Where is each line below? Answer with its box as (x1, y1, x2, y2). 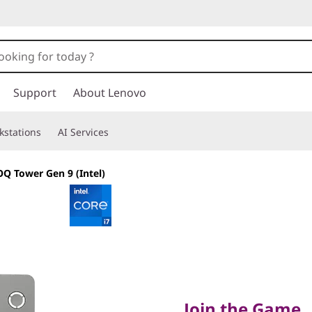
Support (13, 85, 56, 100)
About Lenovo (73, 85, 146, 100)
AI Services (58, 125, 109, 139)
